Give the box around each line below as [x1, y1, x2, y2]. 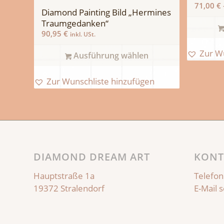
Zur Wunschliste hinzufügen [46, 75, 154, 87]
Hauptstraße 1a [33, 170, 94, 182]
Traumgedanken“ [41, 17, 108, 29]
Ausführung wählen [71, 49, 149, 61]
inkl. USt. [70, 29, 95, 38]
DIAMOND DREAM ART [33, 149, 150, 163]
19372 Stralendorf [33, 182, 104, 194]
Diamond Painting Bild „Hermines [41, 6, 171, 18]
